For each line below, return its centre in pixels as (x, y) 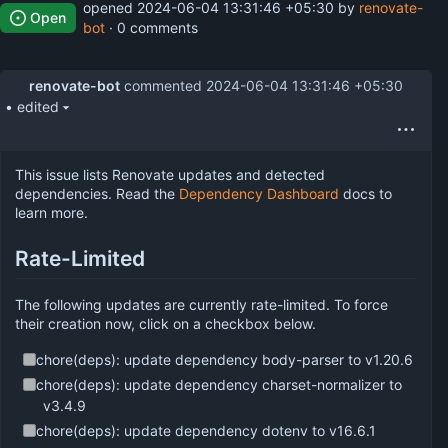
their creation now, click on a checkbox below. (165, 324)
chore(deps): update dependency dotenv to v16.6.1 (206, 431)
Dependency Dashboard (259, 193)
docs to (365, 193)
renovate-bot (74, 86)
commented (163, 86)
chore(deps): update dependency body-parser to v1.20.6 (225, 360)
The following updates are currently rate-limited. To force (201, 305)
